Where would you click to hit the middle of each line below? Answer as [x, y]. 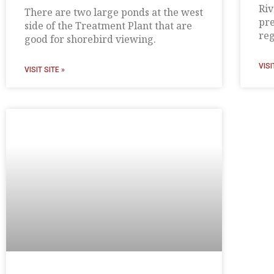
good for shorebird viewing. [91, 39]
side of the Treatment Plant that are [108, 25]
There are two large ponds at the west [114, 12]
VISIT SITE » [45, 69]
